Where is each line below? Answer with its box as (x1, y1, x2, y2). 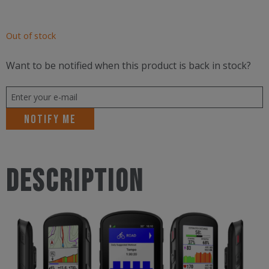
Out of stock (6, 29, 56, 42)
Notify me (24, 112, 76, 127)
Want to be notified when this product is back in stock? (6, 59, 251, 73)
